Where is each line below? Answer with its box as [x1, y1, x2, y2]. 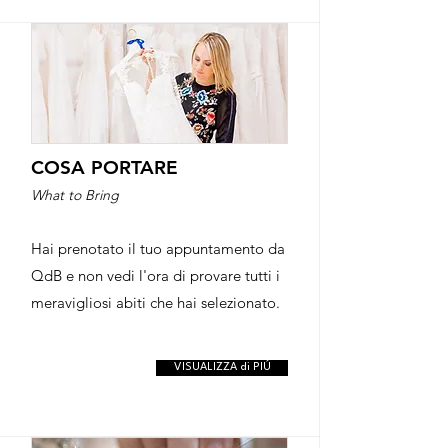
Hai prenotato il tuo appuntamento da [31, 239, 285, 258]
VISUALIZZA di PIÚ [173, 362, 271, 373]
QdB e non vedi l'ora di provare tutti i [31, 266, 280, 285]
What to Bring [31, 186, 119, 204]
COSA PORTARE [31, 156, 178, 179]
